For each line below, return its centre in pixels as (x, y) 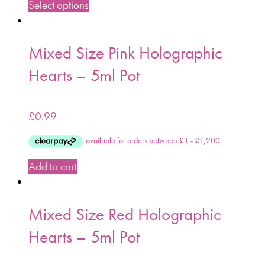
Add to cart (53, 167)
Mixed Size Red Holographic (125, 214)
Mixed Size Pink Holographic (125, 53)
